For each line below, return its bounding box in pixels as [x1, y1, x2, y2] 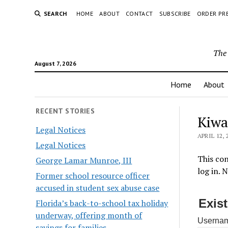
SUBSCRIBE [159, 10, 191, 17]
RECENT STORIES [36, 106, 95, 116]
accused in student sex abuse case [36, 182, 160, 193]
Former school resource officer [36, 169, 150, 181]
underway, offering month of [36, 209, 142, 221]
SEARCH [43, 10, 67, 17]
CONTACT [125, 10, 153, 17]
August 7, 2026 [34, 60, 76, 67]
